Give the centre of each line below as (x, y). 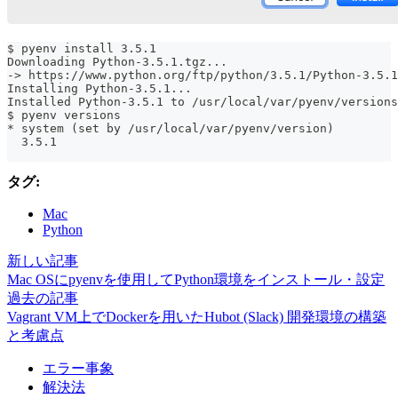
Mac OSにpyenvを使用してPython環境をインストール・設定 (196, 280)
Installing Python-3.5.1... (99, 89)
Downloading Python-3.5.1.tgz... (117, 62)
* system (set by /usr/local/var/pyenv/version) (171, 129)
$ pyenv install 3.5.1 (82, 49)
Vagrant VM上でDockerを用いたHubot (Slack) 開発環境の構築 (197, 317)
